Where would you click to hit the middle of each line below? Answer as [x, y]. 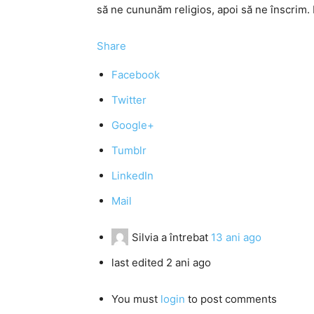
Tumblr [129, 150]
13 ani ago [236, 237]
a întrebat [185, 237]
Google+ [133, 125]
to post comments [231, 299]
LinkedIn [132, 176]
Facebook [136, 75]
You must [136, 299]
